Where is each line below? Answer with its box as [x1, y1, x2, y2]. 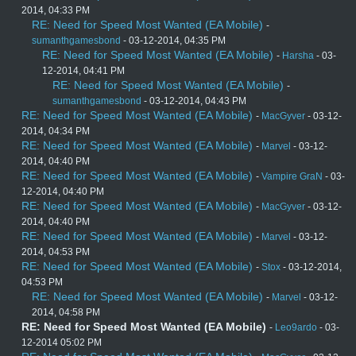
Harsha [282, 50, 314, 62]
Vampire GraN [261, 171, 323, 183]
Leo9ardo [275, 322, 317, 334]
